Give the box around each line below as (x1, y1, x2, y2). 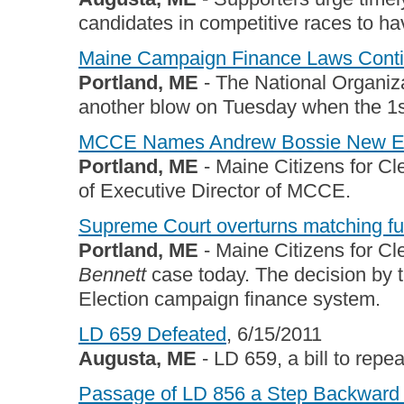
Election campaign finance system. (78, 288, 381, 310)
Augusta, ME (78, 347, 197, 370)
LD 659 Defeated (78, 323, 226, 345)
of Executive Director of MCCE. (78, 179, 351, 202)
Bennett (78, 263, 146, 286)
